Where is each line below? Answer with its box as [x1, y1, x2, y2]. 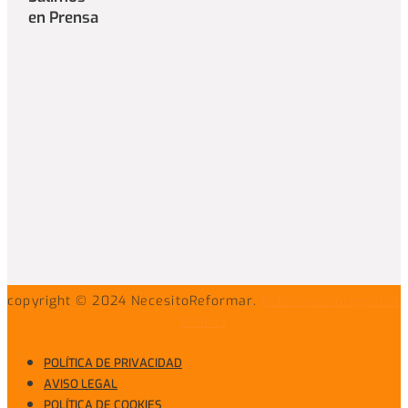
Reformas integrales [260, 291, 401, 310]
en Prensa [28, 7, 98, 29]
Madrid [180, 312, 228, 331]
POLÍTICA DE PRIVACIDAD [44, 354, 182, 371]
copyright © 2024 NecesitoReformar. [7, 291, 261, 310]
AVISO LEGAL [44, 375, 117, 392]
